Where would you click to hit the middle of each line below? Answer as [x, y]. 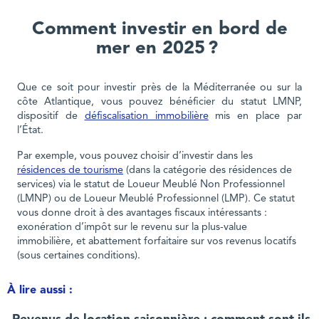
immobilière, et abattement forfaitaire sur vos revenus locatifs [157, 242]
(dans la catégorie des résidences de [208, 171]
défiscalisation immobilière [146, 117]
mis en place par [255, 117]
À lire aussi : [40, 290]
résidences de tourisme [70, 171]
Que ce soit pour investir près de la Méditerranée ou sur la [159, 88]
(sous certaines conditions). [81, 256]
